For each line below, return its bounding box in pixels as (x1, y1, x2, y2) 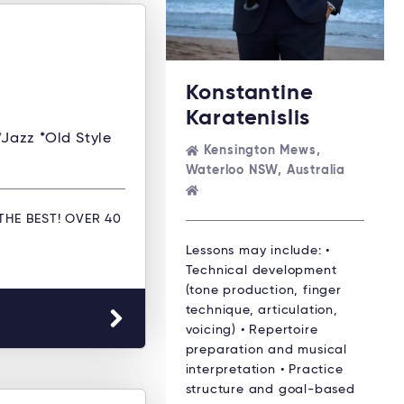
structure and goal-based (185, 382, 355, 396)
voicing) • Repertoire (185, 323, 318, 336)
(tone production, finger (185, 283, 342, 297)
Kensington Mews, (203, 143, 321, 157)
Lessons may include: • (185, 243, 331, 257)
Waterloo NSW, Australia (185, 163, 345, 177)
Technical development (185, 263, 337, 277)
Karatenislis (185, 106, 311, 129)
